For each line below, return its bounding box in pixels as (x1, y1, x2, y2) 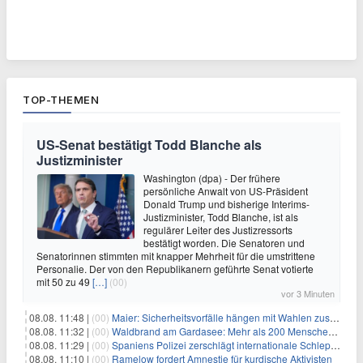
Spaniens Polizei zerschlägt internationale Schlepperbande (112, 338, 331, 352)
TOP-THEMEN (23, 93, 99, 106)
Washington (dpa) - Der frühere (143, 171, 280, 185)
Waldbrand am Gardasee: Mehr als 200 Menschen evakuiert (112, 324, 328, 338)
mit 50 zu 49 (36, 275, 92, 288)
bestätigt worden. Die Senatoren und (143, 236, 305, 250)
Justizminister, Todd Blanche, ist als (143, 210, 298, 224)
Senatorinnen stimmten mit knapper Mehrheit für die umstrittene (36, 249, 315, 263)
